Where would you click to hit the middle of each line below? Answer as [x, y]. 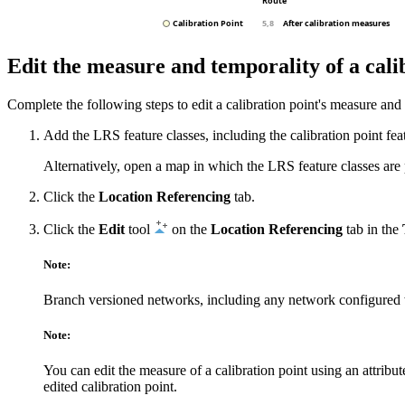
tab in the [372, 229]
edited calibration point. [110, 387]
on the [189, 229]
